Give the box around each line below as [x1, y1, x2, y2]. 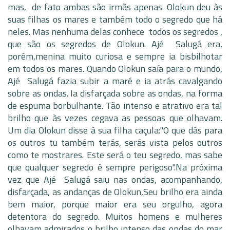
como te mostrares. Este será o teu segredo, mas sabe [8, 148, 222, 162]
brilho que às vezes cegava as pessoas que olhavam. [8, 111, 222, 125]
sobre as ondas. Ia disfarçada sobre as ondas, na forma [8, 86, 222, 100]
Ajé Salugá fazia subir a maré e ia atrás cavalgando [8, 74, 222, 88]
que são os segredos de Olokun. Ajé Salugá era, [8, 37, 222, 51]
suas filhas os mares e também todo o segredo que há [8, 12, 222, 26]
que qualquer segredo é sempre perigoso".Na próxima [8, 160, 222, 174]
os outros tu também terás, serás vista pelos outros [8, 136, 222, 149]
